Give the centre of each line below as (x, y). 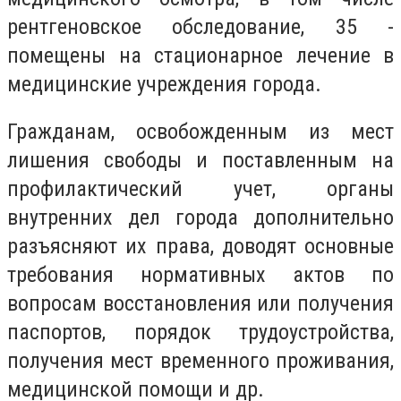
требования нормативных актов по (200, 275)
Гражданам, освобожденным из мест (200, 132)
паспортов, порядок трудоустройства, (200, 333)
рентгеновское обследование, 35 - (200, 26)
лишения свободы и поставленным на (200, 161)
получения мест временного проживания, (200, 361)
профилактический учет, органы (200, 189)
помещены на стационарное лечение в (200, 55)
